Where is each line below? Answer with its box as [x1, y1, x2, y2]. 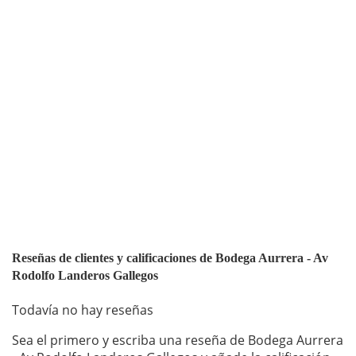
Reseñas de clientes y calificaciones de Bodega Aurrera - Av [12, 251, 328, 265]
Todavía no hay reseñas [12, 301, 153, 319]
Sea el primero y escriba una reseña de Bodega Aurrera [12, 331, 343, 350]
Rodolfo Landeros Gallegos [12, 269, 158, 283]
